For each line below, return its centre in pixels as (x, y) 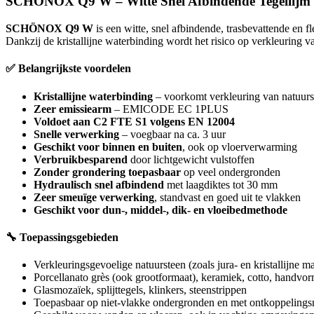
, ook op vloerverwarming (240, 146)
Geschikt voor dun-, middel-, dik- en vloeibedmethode (161, 210)
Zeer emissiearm (73, 109)
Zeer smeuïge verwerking (94, 197)
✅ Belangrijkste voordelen (68, 69)
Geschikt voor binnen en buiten (108, 146)
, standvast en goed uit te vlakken (227, 197)
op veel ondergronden (231, 172)
